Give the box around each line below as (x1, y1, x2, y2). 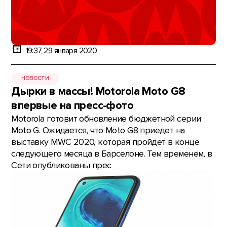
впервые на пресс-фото (11, 98, 134, 112)
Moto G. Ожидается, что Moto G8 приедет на (11, 125, 185, 136)
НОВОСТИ (21, 75, 49, 82)
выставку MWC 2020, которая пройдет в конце (11, 136, 199, 147)
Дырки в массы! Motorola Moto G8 (11, 84, 185, 98)
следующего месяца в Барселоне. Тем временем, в (11, 148, 212, 159)
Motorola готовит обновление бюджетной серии (11, 113, 201, 124)
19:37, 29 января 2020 (25, 46, 97, 56)
